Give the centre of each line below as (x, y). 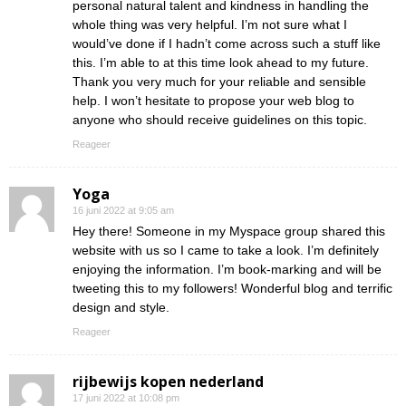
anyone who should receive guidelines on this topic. (220, 120)
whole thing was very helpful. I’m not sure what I (210, 25)
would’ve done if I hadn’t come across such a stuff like (227, 44)
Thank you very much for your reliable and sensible (219, 82)
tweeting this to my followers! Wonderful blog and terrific (232, 289)
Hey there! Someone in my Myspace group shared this (229, 232)
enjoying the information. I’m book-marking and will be (227, 270)
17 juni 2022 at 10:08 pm (126, 398)
